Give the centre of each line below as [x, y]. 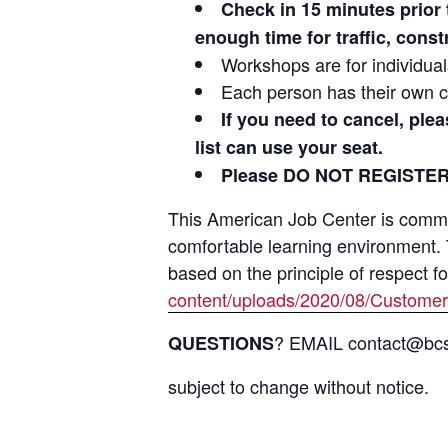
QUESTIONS [221, 343]
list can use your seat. [289, 147]
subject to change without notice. [298, 386]
